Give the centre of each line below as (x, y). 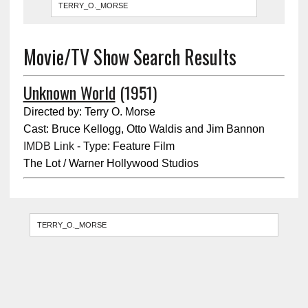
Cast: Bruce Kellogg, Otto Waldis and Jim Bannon (144, 129)
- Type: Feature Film (124, 146)
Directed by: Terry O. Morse (89, 111)
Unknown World (69, 92)
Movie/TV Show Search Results (130, 56)
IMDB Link (48, 146)
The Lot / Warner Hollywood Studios (111, 163)
